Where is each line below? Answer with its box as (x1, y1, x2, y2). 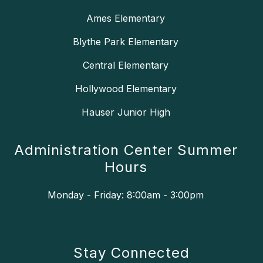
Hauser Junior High (81, 106, 170, 119)
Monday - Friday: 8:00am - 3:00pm (48, 189, 204, 201)
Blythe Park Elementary (73, 36, 178, 48)
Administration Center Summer (14, 141, 238, 159)
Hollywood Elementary (75, 83, 177, 95)
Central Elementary (83, 59, 168, 72)
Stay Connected (73, 244, 190, 262)
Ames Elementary (86, 12, 165, 25)
